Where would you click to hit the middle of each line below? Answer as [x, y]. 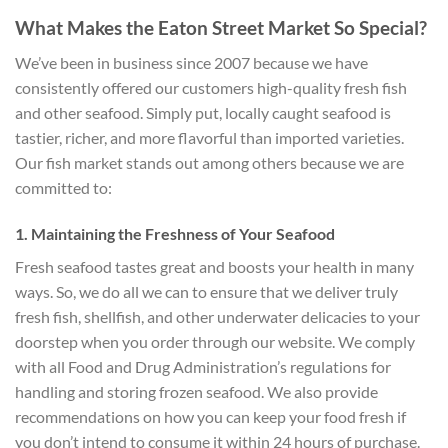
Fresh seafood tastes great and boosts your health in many [214, 266]
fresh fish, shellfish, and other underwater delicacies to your [217, 316]
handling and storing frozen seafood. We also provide [196, 391]
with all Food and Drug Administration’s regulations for [203, 366]
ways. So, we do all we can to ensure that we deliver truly [206, 291]
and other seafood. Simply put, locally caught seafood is [203, 112]
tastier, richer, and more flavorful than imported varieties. [209, 137]
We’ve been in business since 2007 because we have [191, 62]
